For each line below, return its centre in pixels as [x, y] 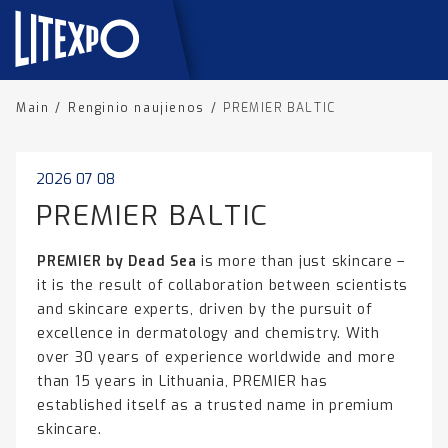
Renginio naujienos [136, 108]
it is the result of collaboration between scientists [222, 285]
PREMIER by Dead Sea [117, 261]
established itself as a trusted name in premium [215, 405]
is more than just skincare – [300, 261]
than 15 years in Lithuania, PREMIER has [182, 381]
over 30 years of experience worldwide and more [216, 357]
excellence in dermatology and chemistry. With [208, 333]
